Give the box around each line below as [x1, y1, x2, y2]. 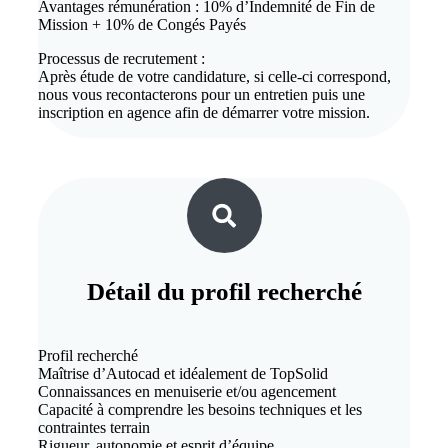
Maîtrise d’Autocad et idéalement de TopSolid [38, 365, 328, 383]
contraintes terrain [38, 419, 150, 437]
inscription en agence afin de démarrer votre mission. [38, 104, 370, 122]
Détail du [86, 278, 191, 306]
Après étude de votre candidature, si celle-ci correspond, [38, 68, 391, 86]
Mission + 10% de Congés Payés [38, 16, 246, 34]
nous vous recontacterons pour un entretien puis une [38, 86, 365, 104]
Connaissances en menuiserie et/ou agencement [38, 383, 336, 401]
